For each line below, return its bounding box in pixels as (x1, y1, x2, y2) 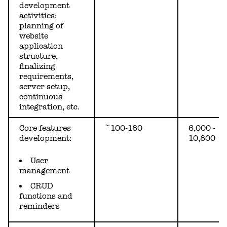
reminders (19, 202, 60, 211)
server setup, (19, 82, 70, 92)
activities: (19, 11, 57, 21)
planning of (19, 21, 63, 31)
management (19, 166, 69, 176)
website (19, 31, 48, 41)
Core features (19, 124, 71, 133)
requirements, (19, 72, 73, 82)
